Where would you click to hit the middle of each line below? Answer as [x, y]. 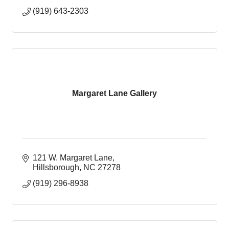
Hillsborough [56, 167]
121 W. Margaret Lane [73, 158]
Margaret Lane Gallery [114, 93]
